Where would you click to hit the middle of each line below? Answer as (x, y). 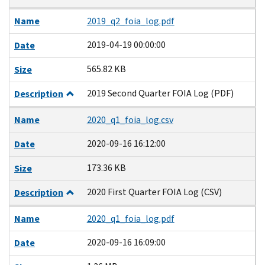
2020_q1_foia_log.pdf (130, 218)
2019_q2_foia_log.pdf (130, 21)
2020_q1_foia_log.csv (130, 119)
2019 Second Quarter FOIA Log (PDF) (160, 93)
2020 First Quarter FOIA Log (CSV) (154, 192)
